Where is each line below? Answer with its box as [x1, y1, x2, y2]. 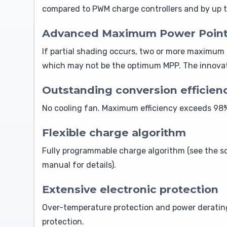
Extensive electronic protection [42, 183, 218, 196]
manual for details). [42, 160, 116, 170]
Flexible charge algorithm [42, 126, 186, 139]
